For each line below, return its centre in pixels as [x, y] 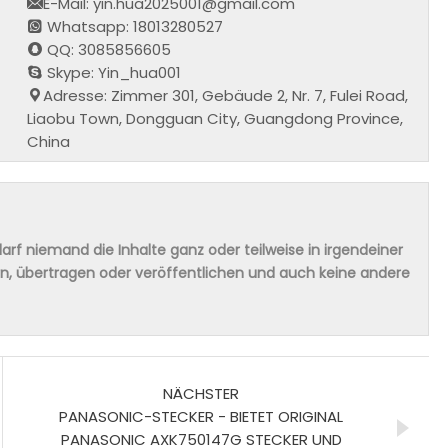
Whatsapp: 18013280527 [133, 26]
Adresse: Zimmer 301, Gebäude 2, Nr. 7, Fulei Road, [226, 95]
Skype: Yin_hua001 [112, 72]
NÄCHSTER [201, 393]
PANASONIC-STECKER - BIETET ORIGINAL [201, 416]
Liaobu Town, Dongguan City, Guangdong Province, [215, 118]
